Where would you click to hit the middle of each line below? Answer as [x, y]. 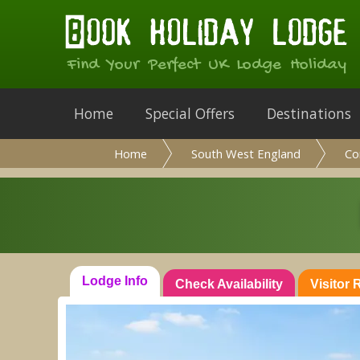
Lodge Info [115, 281]
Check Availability [229, 284]
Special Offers [190, 113]
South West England [246, 153]
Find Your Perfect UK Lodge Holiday [207, 65]
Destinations [311, 113]
